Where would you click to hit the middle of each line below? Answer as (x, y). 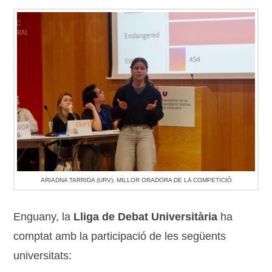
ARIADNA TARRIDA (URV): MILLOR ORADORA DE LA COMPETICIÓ (136, 180)
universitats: (43, 255)
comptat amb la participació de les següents (120, 236)
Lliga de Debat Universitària (146, 216)
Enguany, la (44, 216)
